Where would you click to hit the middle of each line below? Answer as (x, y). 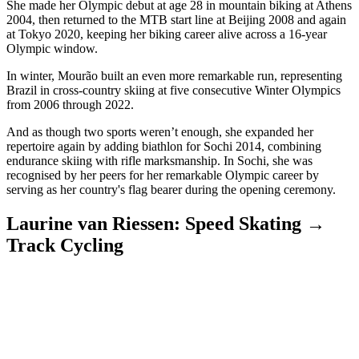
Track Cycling (65, 246)
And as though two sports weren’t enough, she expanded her (160, 132)
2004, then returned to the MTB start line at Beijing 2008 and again (176, 20)
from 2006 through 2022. (70, 105)
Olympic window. (52, 49)
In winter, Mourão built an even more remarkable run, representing (174, 76)
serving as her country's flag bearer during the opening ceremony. (171, 190)
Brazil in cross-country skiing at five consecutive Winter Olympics (173, 91)
